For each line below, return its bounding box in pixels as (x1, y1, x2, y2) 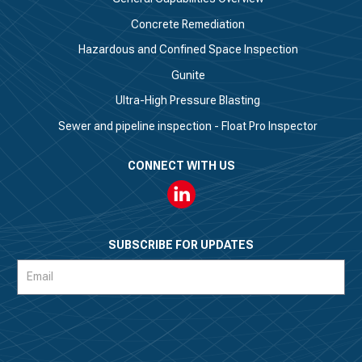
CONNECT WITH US (127, 158, 235, 172)
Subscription (16, 259, 82, 273)
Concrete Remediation (131, 17, 246, 31)
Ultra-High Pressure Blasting (116, 94, 261, 107)
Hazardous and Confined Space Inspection (78, 43, 298, 57)
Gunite (170, 68, 205, 82)
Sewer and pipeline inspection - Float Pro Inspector (58, 119, 318, 133)
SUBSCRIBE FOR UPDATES (108, 238, 254, 251)
